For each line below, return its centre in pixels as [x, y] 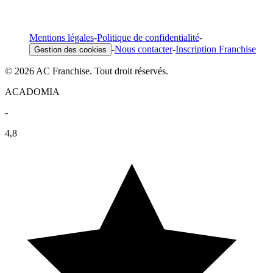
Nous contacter [144, 49]
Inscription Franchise [216, 49]
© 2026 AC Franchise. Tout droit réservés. [87, 71]
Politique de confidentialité [148, 37]
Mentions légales [62, 37]
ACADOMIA [32, 91]
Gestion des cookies [70, 49]
